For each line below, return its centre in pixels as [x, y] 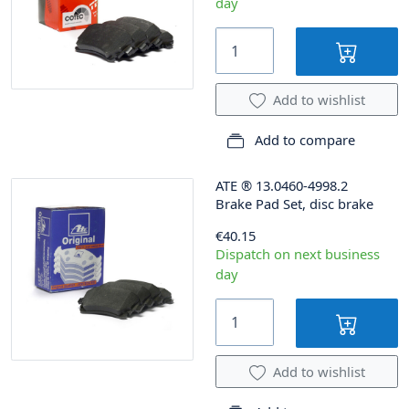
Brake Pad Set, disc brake [294, 204]
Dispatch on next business [298, 254]
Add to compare [303, 140]
